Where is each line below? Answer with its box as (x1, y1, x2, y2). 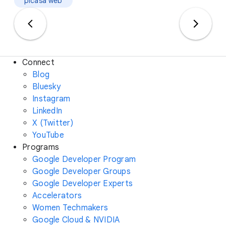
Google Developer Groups (32, 166, 131, 177)
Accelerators (32, 191, 82, 201)
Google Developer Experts (32, 179, 133, 189)
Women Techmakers (32, 203, 108, 213)
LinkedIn (32, 106, 62, 116)
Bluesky (32, 82, 61, 92)
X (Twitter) (32, 118, 73, 128)
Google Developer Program (32, 154, 136, 164)
